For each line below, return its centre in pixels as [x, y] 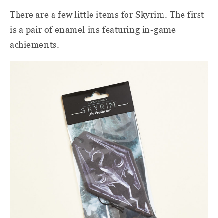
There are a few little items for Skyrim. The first [107, 14]
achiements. [35, 44]
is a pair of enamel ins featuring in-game [93, 29]
